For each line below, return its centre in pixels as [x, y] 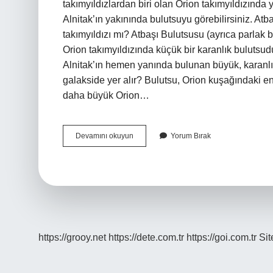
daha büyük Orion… [106, 95]
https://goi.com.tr [222, 237]
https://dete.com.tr [146, 237]
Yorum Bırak [191, 136]
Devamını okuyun [105, 136]
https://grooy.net [72, 237]
